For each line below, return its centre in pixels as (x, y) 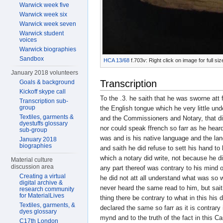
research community (47, 189)
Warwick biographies (48, 49)
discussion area (33, 167)
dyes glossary (38, 212)
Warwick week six (44, 14)
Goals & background (47, 82)
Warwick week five (45, 5)
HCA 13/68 (116, 60)
